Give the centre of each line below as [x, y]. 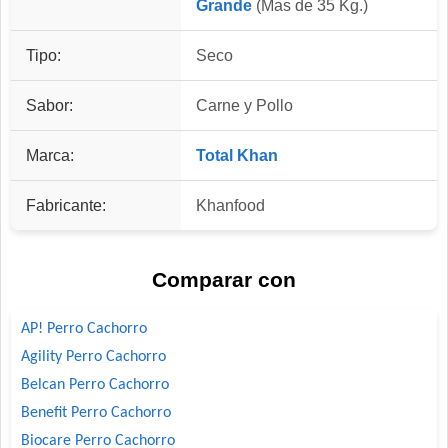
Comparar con [224, 279]
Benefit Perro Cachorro [96, 412]
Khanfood [230, 206]
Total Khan [237, 156]
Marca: [50, 156]
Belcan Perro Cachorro [95, 384]
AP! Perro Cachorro [84, 328]
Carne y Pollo [244, 106]
